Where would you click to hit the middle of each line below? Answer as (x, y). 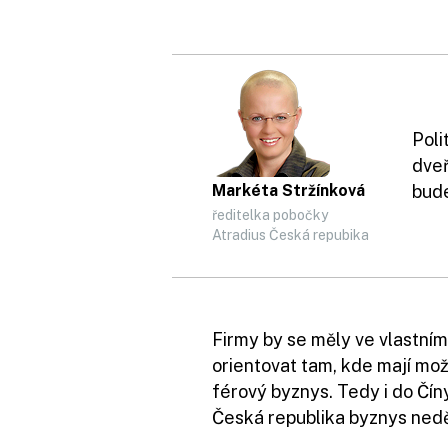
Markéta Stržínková (288, 190)
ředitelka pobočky (270, 215)
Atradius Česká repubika (290, 235)
